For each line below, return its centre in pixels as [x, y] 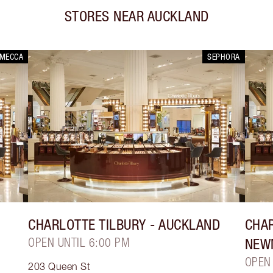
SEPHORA [224, 57]
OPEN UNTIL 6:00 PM [79, 243]
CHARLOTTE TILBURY [87, 225]
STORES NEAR [104, 16]
